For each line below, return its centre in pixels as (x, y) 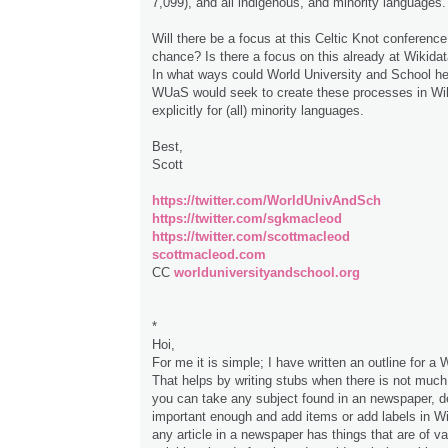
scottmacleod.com (209, 255)
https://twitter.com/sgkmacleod (247, 219)
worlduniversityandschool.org (267, 273)
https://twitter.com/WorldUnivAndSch (266, 201)
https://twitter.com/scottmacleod (251, 237)
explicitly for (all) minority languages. (258, 111)
